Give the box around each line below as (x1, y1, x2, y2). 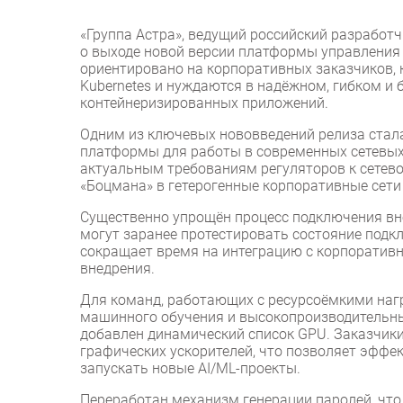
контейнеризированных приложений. (80, 94, 328, 112)
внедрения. (80, 260, 155, 278)
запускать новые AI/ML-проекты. (80, 360, 300, 378)
